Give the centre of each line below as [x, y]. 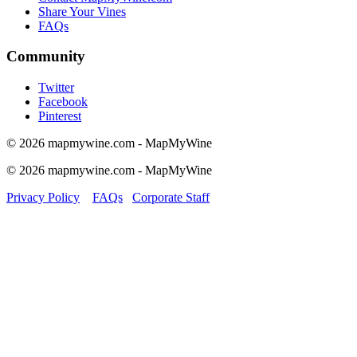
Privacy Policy [43, 197]
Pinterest [60, 116]
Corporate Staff [171, 197]
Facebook [63, 101]
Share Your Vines [82, 11]
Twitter [56, 87]
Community [46, 57]
